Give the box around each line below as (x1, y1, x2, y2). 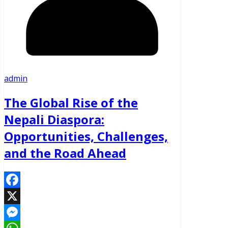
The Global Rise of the (4, 94, 138, 111)
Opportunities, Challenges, (4, 127, 168, 145)
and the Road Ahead (4, 144, 126, 161)
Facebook (4, 190, 41, 202)
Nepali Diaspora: (4, 110, 104, 128)
